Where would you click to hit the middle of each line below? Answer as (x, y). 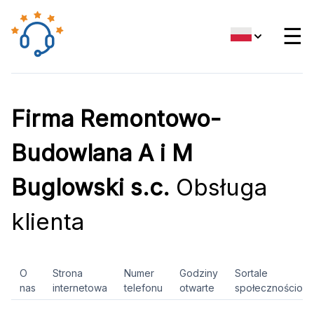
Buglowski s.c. (90, 187)
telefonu (143, 288)
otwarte (197, 288)
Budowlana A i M (102, 153)
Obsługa (218, 187)
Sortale (251, 273)
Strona (68, 273)
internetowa (80, 288)
